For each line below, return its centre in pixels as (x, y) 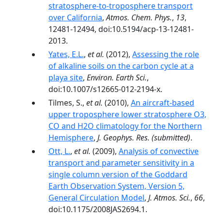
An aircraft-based (163, 103)
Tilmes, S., (67, 103)
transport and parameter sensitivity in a (121, 163)
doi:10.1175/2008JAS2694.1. (98, 209)
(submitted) (170, 138)
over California (75, 17)
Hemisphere (71, 138)
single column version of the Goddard (118, 174)
